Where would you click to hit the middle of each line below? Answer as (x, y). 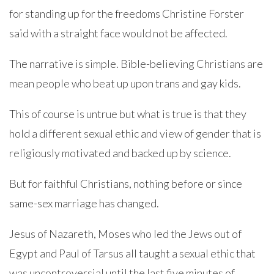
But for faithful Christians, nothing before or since (126, 183)
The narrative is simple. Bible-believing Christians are (136, 64)
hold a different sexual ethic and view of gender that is (135, 133)
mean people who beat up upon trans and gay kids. (125, 83)
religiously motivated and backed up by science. (120, 153)
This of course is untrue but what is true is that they (128, 114)
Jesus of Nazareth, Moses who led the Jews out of (125, 234)
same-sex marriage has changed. (84, 203)
